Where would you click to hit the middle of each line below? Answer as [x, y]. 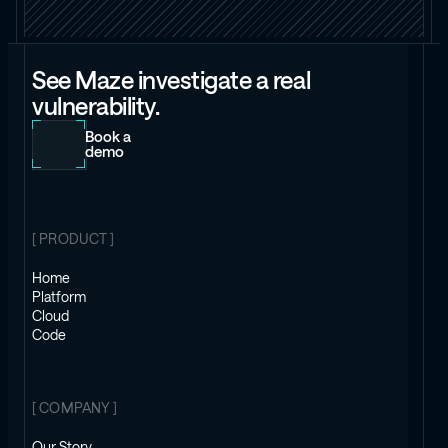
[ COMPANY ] [75, 408]
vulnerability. [96, 107]
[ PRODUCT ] [73, 239]
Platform [59, 297]
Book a [108, 137]
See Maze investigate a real [171, 81]
